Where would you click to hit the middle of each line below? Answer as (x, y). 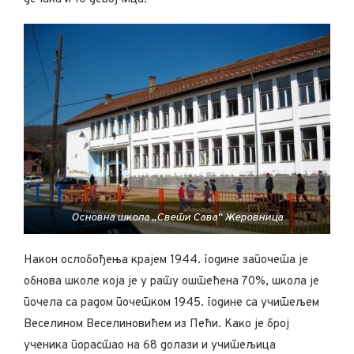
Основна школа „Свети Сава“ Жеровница (177, 218)
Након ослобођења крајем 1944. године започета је (166, 261)
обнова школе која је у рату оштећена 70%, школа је (171, 282)
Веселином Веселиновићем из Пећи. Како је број (156, 325)
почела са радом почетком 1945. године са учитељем (171, 303)
